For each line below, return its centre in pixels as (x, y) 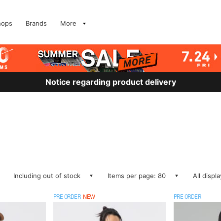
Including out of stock (47, 176)
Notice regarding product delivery (110, 82)
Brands (36, 23)
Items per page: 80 (137, 176)
